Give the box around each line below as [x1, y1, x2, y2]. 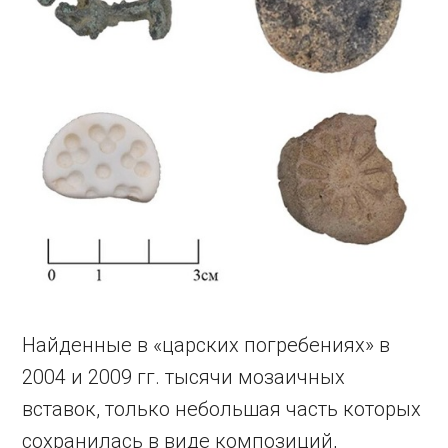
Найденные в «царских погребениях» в [22, 332, 391, 357]
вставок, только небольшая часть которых [22, 396, 422, 421]
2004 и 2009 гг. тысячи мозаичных [22, 364, 346, 389]
